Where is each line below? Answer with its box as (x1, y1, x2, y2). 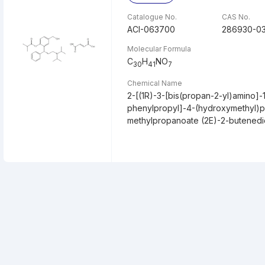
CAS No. (221, 12, 250, 21)
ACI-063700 (127, 24, 176, 34)
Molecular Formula (127, 44, 192, 53)
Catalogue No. (127, 12, 177, 21)
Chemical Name (127, 78, 183, 88)
